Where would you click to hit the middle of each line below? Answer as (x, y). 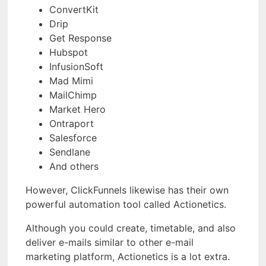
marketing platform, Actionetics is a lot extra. (128, 256)
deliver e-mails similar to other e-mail (110, 242)
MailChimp (73, 95)
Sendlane (70, 152)
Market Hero (77, 109)
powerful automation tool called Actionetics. (126, 204)
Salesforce (73, 137)
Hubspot (69, 52)
